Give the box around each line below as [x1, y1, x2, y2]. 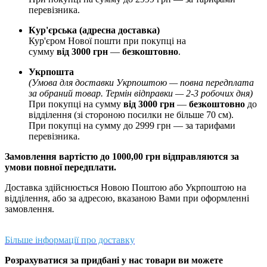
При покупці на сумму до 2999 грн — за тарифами [29, 120, 235, 131]
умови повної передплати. [5, 162, 116, 172]
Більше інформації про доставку [5, 234, 135, 245]
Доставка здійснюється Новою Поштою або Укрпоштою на [5, 182, 246, 193]
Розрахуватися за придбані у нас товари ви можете [5, 254, 223, 265]
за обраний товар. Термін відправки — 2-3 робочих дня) [29, 88, 253, 98]
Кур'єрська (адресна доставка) [29, 24, 160, 35]
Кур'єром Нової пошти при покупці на [29, 35, 186, 46]
